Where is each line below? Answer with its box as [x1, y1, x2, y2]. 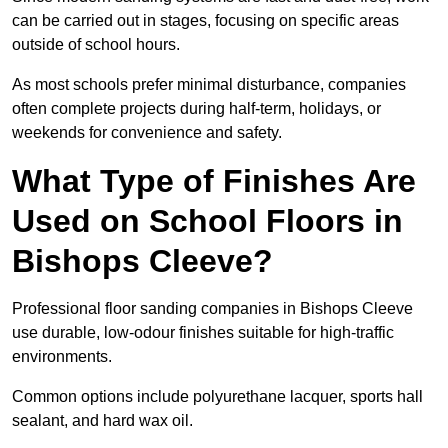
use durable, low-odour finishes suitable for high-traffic [12, 324, 394, 342]
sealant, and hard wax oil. [12, 412, 193, 430]
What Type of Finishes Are [12, 163, 416, 200]
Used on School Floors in [12, 203, 403, 240]
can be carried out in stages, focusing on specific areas [12, 12, 399, 30]
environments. [12, 348, 112, 366]
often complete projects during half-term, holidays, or [12, 100, 381, 118]
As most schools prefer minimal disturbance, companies [12, 76, 406, 94]
